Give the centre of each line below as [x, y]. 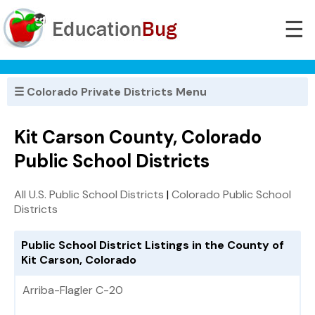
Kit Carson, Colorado [79, 260]
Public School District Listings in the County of [153, 245]
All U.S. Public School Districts [89, 195]
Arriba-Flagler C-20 [73, 290]
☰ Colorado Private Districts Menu [110, 92]
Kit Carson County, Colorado [138, 137]
